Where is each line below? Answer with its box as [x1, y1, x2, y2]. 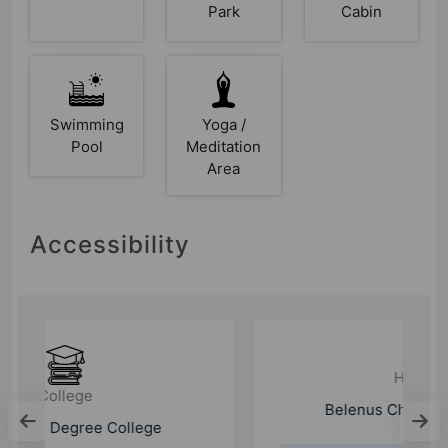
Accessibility [30, 230, 190, 260]
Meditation [186, 137, 262, 157]
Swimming [49, 115, 124, 135]
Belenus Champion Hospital [126, 400, 322, 420]
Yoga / [201, 115, 246, 135]
